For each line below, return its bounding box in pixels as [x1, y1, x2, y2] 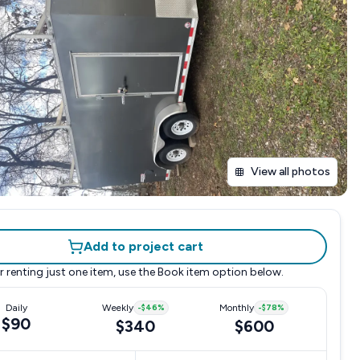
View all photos [251, 165, 330, 178]
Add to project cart [83, 239, 203, 254]
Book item [157, 265, 210, 279]
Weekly [101, 302, 133, 313]
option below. [209, 265, 284, 279]
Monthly [219, 302, 254, 313]
